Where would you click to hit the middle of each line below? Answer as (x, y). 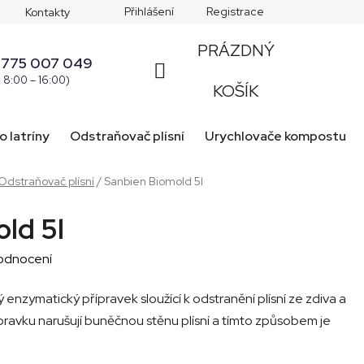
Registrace (235, 11)
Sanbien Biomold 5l (154, 181)
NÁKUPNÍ (189, 90)
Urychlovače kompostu (275, 136)
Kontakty (48, 12)
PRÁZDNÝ (236, 50)
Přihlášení (149, 11)
